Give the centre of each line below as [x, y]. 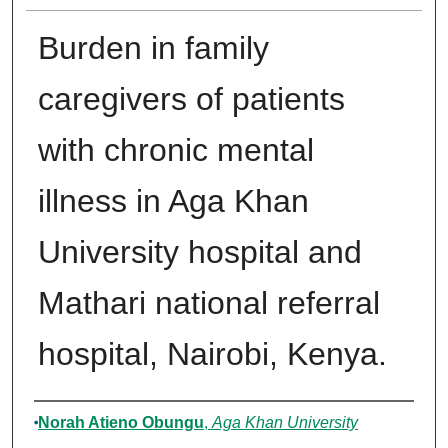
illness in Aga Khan [173, 201]
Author [68, 421]
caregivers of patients [191, 99]
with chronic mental [175, 150]
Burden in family [153, 48]
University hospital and [199, 252]
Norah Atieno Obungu [120, 423]
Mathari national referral [208, 303]
